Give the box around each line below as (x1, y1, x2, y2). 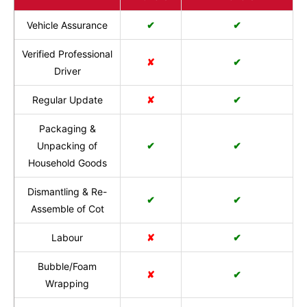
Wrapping (45, 278, 89, 290)
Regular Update (32, 94, 103, 106)
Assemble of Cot (30, 203, 104, 215)
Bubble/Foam (38, 260, 97, 273)
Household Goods (27, 157, 107, 169)
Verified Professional (22, 48, 112, 60)
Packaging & (38, 123, 96, 135)
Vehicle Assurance (27, 19, 108, 32)
